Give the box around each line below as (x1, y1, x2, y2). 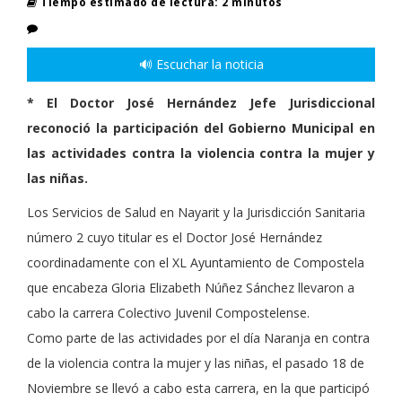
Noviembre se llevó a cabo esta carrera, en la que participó (27, 380, 370, 398)
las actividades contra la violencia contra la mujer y (27, 144, 375, 162)
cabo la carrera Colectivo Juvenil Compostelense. (27, 304, 310, 322)
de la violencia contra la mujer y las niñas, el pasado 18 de (27, 354, 364, 372)
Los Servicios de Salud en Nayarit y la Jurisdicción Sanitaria (27, 204, 365, 222)
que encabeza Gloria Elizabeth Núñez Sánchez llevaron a (27, 279, 354, 297)
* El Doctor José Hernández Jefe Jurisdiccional (27, 94, 375, 112)
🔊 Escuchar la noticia (138, 56, 264, 74)
